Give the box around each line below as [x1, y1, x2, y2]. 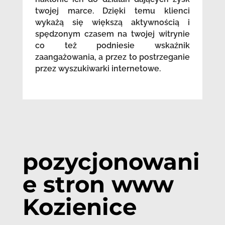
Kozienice [22, 193, 137, 221]
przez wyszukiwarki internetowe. [35, 64, 161, 74]
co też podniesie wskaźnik [35, 41, 190, 51]
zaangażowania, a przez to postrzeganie [35, 52, 190, 62]
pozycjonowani [22, 148, 200, 176]
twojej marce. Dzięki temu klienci [35, 6, 190, 16]
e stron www [22, 170, 174, 198]
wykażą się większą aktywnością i [35, 18, 190, 28]
